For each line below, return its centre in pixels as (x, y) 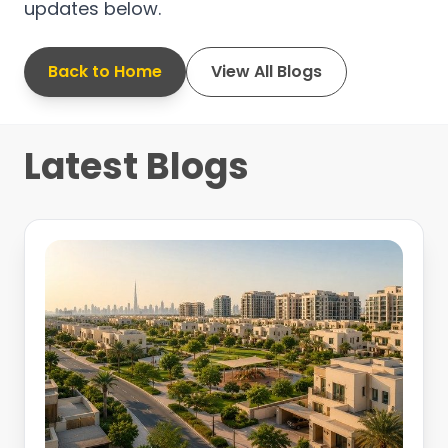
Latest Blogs (136, 167)
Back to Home (105, 71)
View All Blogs (266, 71)
